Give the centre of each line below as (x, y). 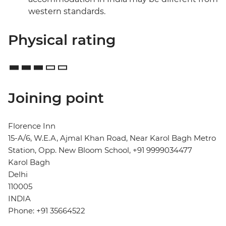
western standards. (67, 12)
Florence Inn (32, 126)
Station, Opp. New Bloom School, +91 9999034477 (100, 150)
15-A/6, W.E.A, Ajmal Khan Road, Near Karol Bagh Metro (112, 138)
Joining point (56, 98)
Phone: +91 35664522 (47, 211)
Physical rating (62, 40)
